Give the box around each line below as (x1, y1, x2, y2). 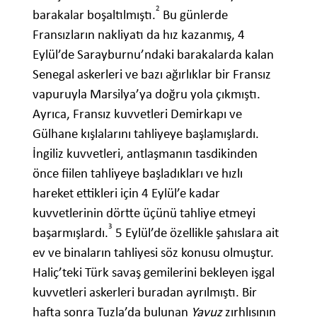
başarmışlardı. (33, 224, 108, 241)
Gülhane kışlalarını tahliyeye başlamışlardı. (33, 125, 259, 142)
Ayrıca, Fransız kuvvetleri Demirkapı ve (33, 105, 242, 122)
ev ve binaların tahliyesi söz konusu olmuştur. (33, 244, 274, 261)
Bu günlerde (160, 6, 228, 23)
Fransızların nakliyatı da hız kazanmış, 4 (33, 26, 245, 43)
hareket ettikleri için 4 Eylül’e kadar (33, 185, 220, 202)
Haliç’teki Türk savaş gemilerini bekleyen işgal (33, 264, 275, 281)
